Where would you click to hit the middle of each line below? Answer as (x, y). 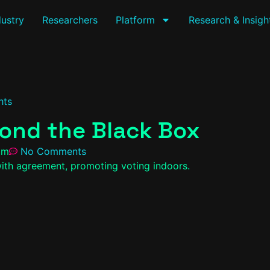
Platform (135, 20)
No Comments (53, 152)
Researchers (70, 20)
